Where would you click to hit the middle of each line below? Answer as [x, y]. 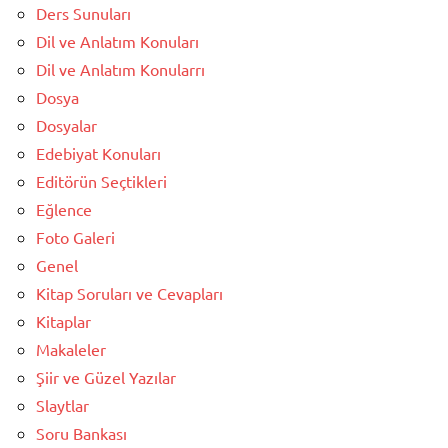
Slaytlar [62, 404]
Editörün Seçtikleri [101, 180]
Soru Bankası [81, 432]
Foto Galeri [75, 236]
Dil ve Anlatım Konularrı [120, 68]
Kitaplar [63, 320]
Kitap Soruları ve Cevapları [129, 292]
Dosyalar [66, 124]
